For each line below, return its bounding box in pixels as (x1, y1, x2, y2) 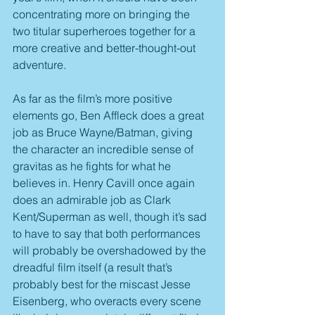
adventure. (13, 58, 66, 72)
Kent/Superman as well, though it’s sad (13, 210, 210, 224)
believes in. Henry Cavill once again (13, 176, 198, 191)
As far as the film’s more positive (13, 91, 175, 106)
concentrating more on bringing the (13, 7, 193, 22)
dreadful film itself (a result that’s (13, 260, 175, 275)
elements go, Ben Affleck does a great (13, 108, 207, 123)
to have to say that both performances (13, 226, 203, 241)
